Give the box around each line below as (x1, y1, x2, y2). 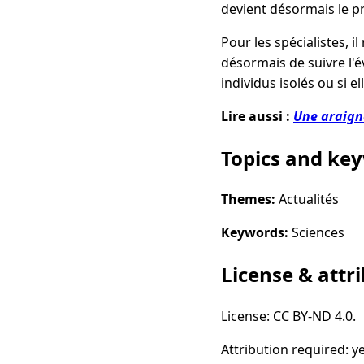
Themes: (221, 190, 275, 209)
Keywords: (221, 223, 288, 242)
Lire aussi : (221, 106, 293, 125)
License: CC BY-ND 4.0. (221, 307, 356, 326)
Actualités (275, 190, 339, 209)
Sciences (288, 223, 344, 242)
